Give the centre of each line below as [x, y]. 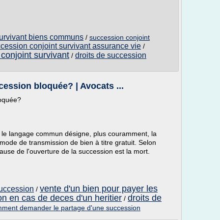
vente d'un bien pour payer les [99, 189]
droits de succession [111, 55]
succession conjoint [120, 37]
